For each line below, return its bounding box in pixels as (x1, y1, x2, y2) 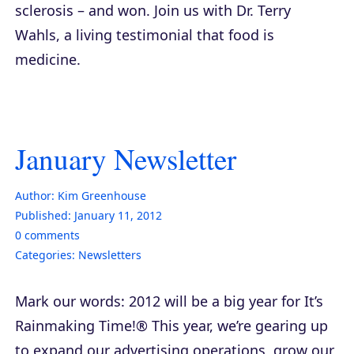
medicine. (15, 49, 81, 69)
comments (21, 227, 80, 243)
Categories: (15, 247, 75, 262)
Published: (15, 207, 71, 223)
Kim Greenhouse (58, 187, 146, 203)
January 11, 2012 (74, 207, 162, 223)
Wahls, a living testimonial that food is (15, 24, 274, 44)
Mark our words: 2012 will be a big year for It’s (15, 291, 323, 311)
